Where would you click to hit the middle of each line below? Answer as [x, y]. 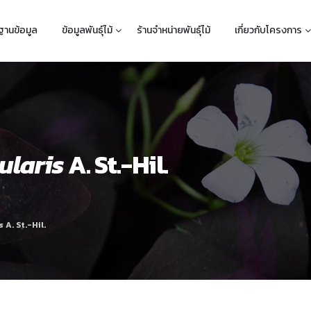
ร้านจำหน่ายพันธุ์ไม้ [174, 30]
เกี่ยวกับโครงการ [268, 30]
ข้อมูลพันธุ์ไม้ [87, 30]
